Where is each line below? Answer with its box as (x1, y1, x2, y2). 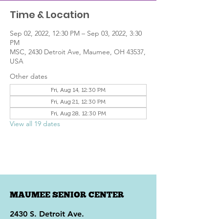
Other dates (10, 72, 47, 81)
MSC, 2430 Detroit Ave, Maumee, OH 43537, (10, 47, 146, 56)
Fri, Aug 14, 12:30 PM (51, 87, 106, 93)
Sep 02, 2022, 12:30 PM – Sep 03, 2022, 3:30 (10, 29, 142, 38)
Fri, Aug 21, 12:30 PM (51, 98, 106, 105)
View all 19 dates (10, 119, 60, 128)
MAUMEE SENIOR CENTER (10, 189, 124, 199)
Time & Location (10, 8, 89, 22)
